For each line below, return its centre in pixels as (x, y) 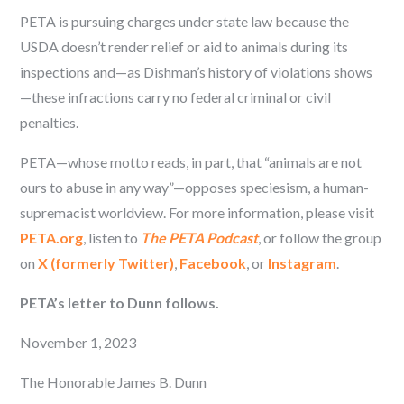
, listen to (112, 237)
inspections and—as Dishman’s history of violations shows (197, 71)
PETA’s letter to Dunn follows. (120, 302)
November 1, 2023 (78, 342)
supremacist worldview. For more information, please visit (197, 212)
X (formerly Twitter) (106, 262)
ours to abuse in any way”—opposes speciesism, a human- (195, 187)
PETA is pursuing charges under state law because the (185, 21)
